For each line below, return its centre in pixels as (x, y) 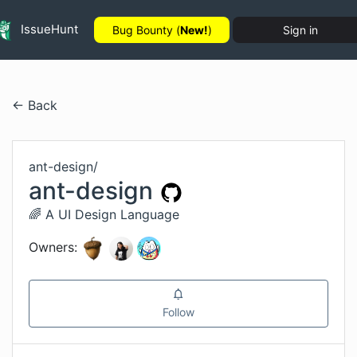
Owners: (53, 247)
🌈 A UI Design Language (104, 214)
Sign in (300, 30)
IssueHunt (48, 29)
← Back (35, 105)
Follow (178, 312)
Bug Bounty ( (146, 30)
